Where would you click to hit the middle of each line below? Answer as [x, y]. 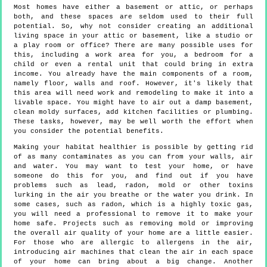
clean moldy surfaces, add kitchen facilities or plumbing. [133, 112]
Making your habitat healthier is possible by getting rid [133, 148]
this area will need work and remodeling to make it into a [133, 93]
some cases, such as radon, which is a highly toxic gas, [133, 205]
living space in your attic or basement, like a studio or [133, 36]
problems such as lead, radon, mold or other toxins [133, 186]
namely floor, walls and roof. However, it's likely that [133, 84]
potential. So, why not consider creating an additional [133, 27]
